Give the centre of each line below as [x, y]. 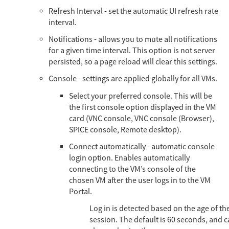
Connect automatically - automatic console [142, 146]
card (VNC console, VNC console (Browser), [142, 118]
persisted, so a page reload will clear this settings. [133, 62]
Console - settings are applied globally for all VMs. [133, 79]
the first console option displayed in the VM [143, 107]
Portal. [81, 191]
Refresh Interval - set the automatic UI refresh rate [133, 11]
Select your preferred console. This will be [141, 96]
